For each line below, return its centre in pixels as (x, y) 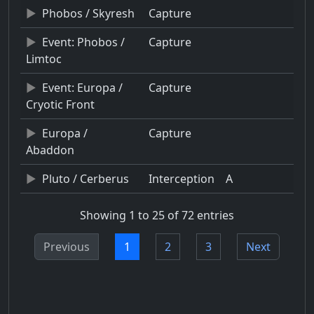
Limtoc (44, 59)
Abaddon (50, 150)
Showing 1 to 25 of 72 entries (157, 216)
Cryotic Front (60, 104)
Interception (182, 178)
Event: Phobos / (83, 42)
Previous (67, 247)
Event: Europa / (82, 87)
